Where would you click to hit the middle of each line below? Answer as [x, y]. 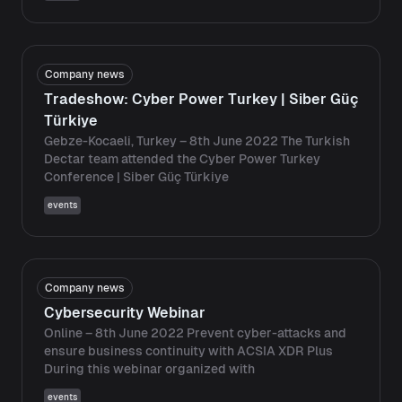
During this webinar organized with [149, 369]
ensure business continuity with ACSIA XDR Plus [188, 351]
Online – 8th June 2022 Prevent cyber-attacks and [195, 333]
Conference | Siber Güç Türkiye [136, 177]
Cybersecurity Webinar [125, 313]
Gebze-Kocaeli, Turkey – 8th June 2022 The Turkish [197, 141]
